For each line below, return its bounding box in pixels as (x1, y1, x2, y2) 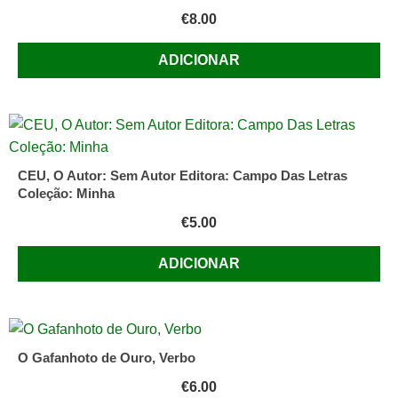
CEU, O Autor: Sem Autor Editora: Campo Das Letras (18, 167, 347, 183)
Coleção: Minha (18, 185, 115, 201)
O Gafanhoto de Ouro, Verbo (18, 350, 195, 366)
